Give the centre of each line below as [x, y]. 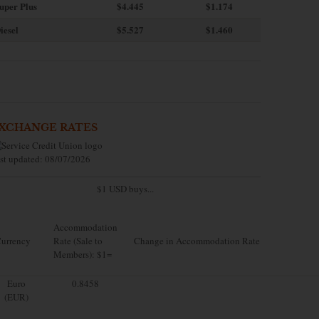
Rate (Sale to [78, 240]
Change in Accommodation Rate [197, 240]
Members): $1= [83, 254]
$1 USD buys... [125, 188]
